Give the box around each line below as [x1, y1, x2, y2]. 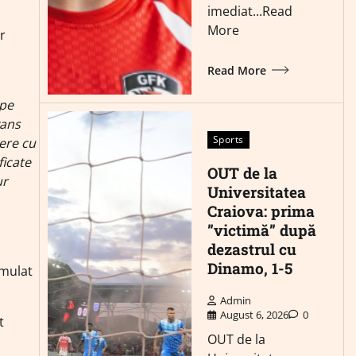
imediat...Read [207, 2, 292, 21]
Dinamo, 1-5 [207, 257, 292, 278]
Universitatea [207, 181, 306, 202]
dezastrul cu [207, 238, 296, 259]
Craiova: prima [207, 200, 315, 221]
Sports [212, 132, 244, 146]
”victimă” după [207, 219, 316, 240]
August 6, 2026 [219, 307, 288, 322]
